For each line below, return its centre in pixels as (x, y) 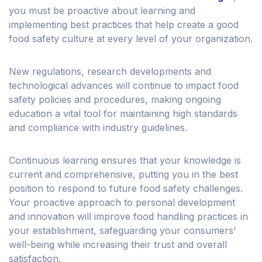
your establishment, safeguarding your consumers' (123, 231)
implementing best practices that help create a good (124, 25)
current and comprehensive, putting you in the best (123, 175)
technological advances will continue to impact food (124, 86)
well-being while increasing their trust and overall (118, 245)
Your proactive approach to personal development (122, 203)
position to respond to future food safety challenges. (126, 189)
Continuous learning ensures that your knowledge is (125, 161)
